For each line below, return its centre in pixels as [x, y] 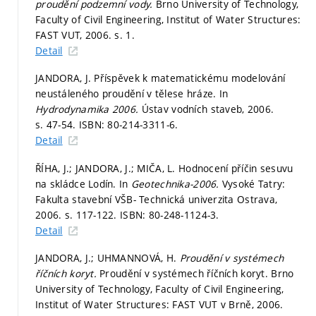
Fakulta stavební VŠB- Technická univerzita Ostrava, [157, 199]
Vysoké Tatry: [254, 183]
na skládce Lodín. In [83, 183]
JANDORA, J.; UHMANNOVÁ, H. [108, 258]
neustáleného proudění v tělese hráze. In [132, 94]
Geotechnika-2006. [176, 183]
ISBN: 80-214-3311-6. [128, 125]
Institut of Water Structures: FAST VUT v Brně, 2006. [159, 305]
